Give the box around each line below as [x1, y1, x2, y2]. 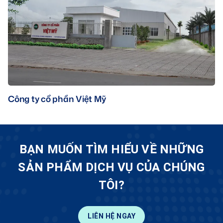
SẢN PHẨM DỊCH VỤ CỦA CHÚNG [18, 160, 205, 175]
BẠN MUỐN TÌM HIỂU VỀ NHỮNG [19, 142, 204, 157]
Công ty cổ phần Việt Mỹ [8, 93, 106, 105]
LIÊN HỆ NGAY [88, 212, 135, 221]
